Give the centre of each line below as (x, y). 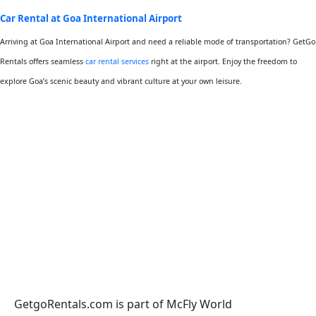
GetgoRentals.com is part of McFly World (123, 304)
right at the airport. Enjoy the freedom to (223, 61)
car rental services (117, 61)
